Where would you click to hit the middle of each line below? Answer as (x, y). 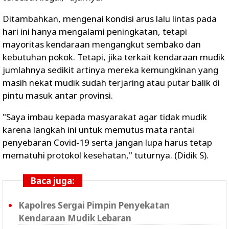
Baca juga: (53, 181)
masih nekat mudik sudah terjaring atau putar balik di (111, 83)
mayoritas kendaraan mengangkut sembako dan (102, 44)
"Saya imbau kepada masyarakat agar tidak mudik (105, 117)
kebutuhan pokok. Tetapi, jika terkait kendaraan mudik (114, 57)
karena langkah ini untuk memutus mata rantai (98, 130)
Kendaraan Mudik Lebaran (75, 218)
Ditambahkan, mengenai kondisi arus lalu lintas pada (110, 19)
